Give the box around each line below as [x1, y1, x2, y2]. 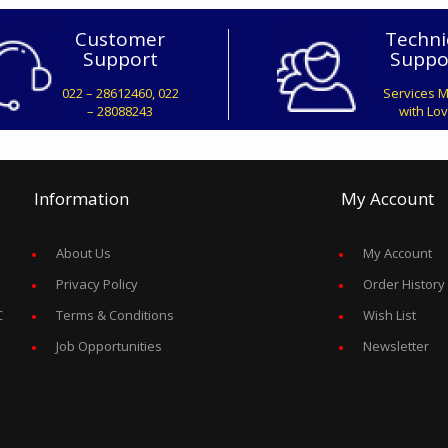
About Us [55, 243, 111, 262]
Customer [75, 25, 166, 52]
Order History [363, 274, 446, 293]
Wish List [363, 305, 417, 324]
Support [82, 45, 158, 72]
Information [33, 186, 129, 210]
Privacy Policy [55, 274, 138, 293]
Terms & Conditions [55, 305, 174, 324]
